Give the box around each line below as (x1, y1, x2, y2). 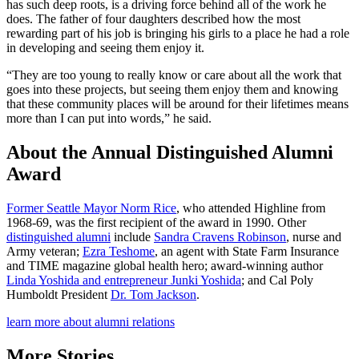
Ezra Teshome (83, 244, 155, 258)
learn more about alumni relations (6, 314, 175, 329)
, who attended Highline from (176, 200, 325, 215)
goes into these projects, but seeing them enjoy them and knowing (6, 83, 338, 97)
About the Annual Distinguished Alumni (6, 141, 333, 163)
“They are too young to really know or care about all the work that (6, 68, 341, 83)
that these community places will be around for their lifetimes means (6, 97, 349, 111)
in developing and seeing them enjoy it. (6, 41, 204, 55)
